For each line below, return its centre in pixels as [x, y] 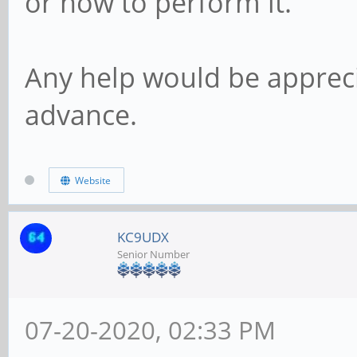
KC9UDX [143, 237]
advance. [81, 115]
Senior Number [153, 255]
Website [90, 180]
